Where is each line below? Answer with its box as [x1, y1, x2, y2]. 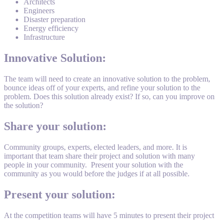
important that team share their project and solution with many [4, 151, 195, 160]
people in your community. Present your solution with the [4, 160, 183, 169]
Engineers [24, 6, 55, 15]
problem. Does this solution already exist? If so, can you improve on [4, 92, 215, 101]
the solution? [4, 101, 43, 110]
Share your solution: [4, 119, 107, 133]
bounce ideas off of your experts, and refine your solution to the [4, 83, 200, 92]
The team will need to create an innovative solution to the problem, [4, 75, 210, 83]
